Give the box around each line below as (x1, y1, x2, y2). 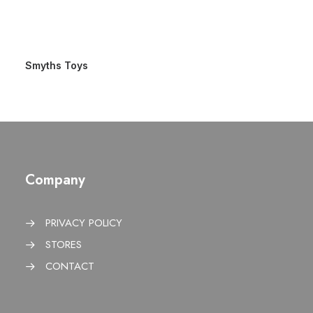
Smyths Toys (25, 59, 88, 71)
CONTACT (45, 259, 94, 274)
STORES (45, 237, 82, 252)
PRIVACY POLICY (45, 215, 122, 231)
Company (25, 170, 85, 190)
